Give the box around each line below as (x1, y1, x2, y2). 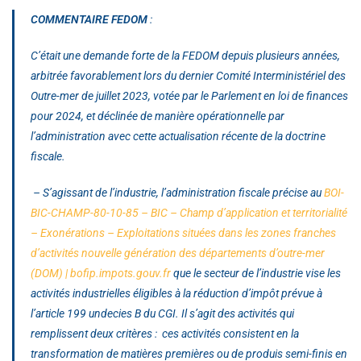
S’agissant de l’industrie (43, 185, 156, 199)
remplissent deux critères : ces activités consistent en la (31, 326, 299, 340)
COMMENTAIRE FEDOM (31, 12, 150, 26)
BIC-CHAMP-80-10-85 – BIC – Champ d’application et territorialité (31, 205, 347, 219)
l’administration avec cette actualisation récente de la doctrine (31, 129, 326, 143)
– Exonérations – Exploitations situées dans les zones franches (31, 226, 336, 239)
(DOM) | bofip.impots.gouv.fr (31, 266, 171, 280)
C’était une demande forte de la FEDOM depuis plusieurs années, (31, 48, 340, 62)
